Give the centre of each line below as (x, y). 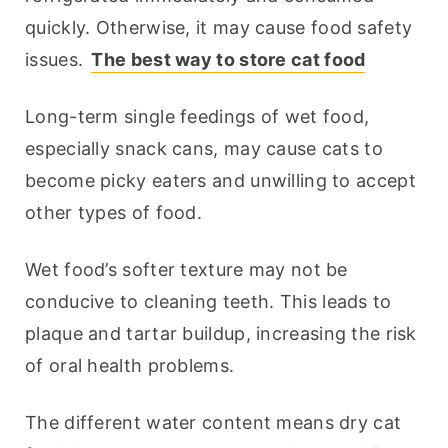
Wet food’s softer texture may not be (186, 270)
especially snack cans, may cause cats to (204, 149)
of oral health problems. (130, 366)
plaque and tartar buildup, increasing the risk (221, 334)
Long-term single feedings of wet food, (197, 117)
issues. (57, 60)
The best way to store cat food (228, 60)
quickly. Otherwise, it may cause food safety (219, 28)
